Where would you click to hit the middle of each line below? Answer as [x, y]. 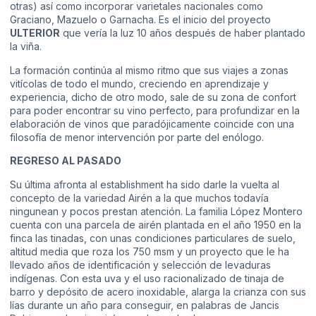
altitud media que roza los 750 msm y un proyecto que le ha [150, 251]
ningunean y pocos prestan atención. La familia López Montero [156, 211]
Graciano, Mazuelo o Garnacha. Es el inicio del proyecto [140, 20]
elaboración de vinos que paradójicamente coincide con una [152, 123]
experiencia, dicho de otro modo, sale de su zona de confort [153, 97]
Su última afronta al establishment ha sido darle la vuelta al [145, 184]
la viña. [26, 47]
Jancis [265, 305]
